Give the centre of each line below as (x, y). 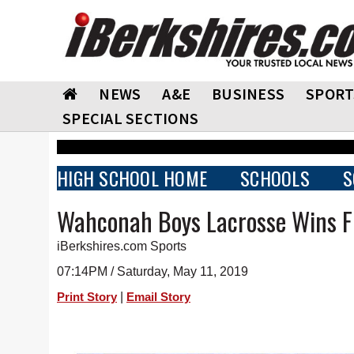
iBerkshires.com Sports (122, 246)
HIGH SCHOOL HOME (132, 178)
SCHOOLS (275, 178)
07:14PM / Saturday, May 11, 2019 (153, 271)
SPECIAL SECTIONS (130, 118)
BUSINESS (248, 94)
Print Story (87, 297)
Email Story (158, 297)
